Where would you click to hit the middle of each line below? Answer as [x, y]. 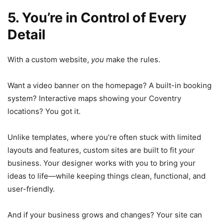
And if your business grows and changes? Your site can [105, 215]
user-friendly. [31, 189]
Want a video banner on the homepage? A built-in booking [110, 85]
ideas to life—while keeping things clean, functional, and [107, 176]
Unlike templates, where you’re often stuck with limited [104, 137]
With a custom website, [49, 59]
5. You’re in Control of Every [97, 17]
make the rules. [132, 59]
